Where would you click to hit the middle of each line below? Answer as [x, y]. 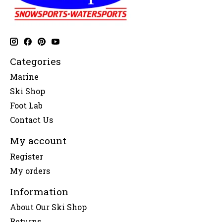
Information [39, 191]
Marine [24, 77]
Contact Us [31, 120]
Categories [35, 61]
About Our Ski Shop [48, 207]
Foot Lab [26, 106]
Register [27, 156]
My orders [30, 170]
